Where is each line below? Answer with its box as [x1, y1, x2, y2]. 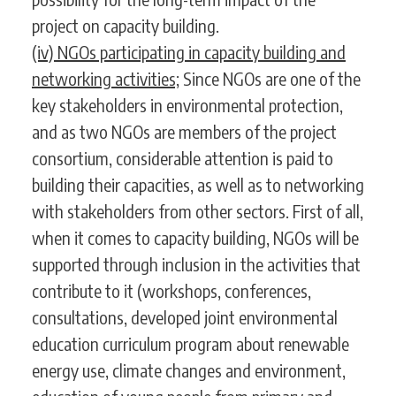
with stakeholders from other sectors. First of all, [32, 200, 363, 223]
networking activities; [32, 67, 179, 90]
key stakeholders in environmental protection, [32, 94, 343, 117]
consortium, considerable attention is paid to [32, 147, 333, 170]
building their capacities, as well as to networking [32, 173, 364, 196]
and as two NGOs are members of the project [32, 120, 337, 143]
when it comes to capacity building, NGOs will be [32, 226, 359, 249]
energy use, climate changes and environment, [32, 359, 346, 382]
